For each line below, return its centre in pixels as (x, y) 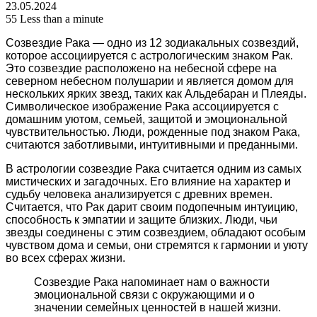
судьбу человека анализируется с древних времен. (139, 194)
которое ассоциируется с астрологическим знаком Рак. (149, 55)
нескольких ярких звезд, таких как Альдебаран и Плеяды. (156, 93)
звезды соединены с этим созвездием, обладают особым (156, 232)
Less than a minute (62, 18)
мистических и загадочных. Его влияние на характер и (148, 181)
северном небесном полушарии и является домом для (150, 81)
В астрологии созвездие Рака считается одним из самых (154, 168)
